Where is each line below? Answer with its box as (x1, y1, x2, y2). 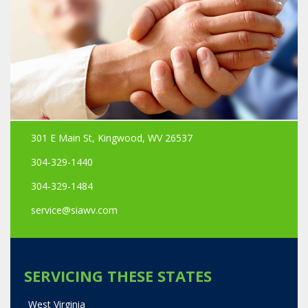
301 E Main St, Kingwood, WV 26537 (31, 131, 192, 144)
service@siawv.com (31, 203, 118, 217)
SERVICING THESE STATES (24, 265, 212, 286)
